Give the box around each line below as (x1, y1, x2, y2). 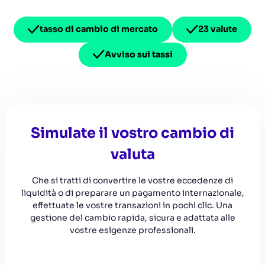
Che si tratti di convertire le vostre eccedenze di (32, 174, 233, 186)
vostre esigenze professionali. (69, 224, 196, 235)
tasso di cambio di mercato (40, 24, 158, 35)
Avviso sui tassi (104, 49, 173, 60)
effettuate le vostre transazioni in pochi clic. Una (33, 199, 232, 211)
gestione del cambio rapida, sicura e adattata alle (30, 212, 235, 223)
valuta (110, 145, 155, 163)
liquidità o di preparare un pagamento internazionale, (21, 187, 244, 198)
